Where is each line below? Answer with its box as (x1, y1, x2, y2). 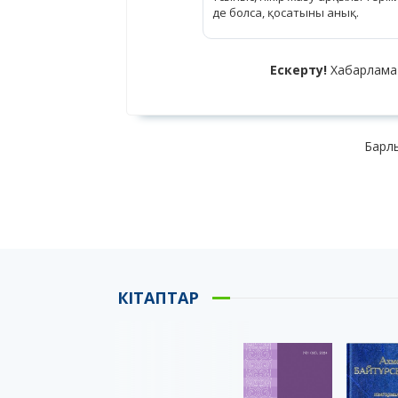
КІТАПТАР (117, 287, 199, 308)
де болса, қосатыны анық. (212, 4, 359, 20)
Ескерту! (270, 61, 328, 78)
